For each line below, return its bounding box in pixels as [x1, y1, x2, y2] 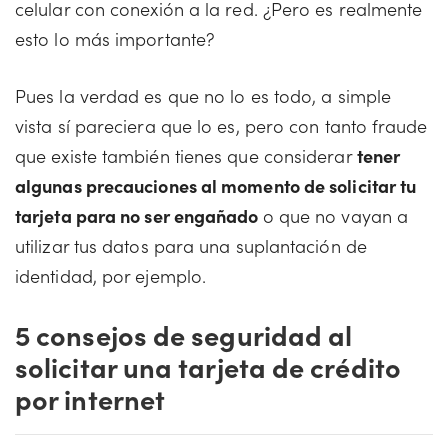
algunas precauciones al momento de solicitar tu [15, 173, 417, 198]
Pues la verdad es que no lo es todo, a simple [15, 83, 392, 108]
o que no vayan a [262, 203, 409, 228]
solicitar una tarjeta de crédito [15, 347, 401, 385]
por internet [15, 379, 166, 417]
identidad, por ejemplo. [15, 263, 207, 288]
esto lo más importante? [15, 26, 216, 51]
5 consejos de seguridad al [15, 315, 353, 353]
